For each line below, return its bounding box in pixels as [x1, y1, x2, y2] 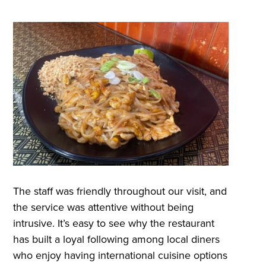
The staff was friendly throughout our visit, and [13, 183, 227, 199]
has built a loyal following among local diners [13, 232, 220, 248]
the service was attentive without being [13, 199, 194, 216]
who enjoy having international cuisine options [13, 248, 228, 264]
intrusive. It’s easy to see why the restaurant [13, 216, 215, 232]
